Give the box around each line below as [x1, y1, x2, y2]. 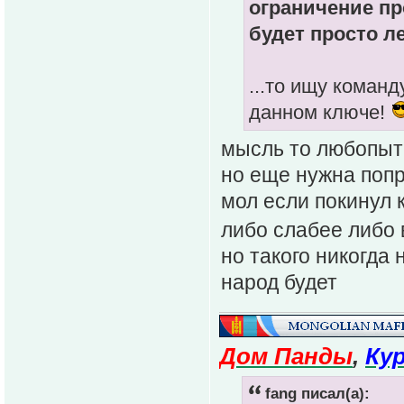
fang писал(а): [265, 384, 370, 402]
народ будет [221, 271, 337, 295]
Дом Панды [219, 344, 353, 370]
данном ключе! [249, 100, 390, 124]
